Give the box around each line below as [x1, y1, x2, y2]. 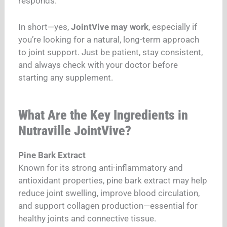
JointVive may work [71, 21, 149, 32]
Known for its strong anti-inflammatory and [18, 163, 183, 173]
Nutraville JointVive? [18, 123, 132, 139]
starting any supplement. [18, 72, 113, 83]
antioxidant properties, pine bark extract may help [18, 175, 208, 186]
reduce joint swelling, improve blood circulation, [18, 188, 200, 199]
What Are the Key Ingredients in [18, 107, 188, 123]
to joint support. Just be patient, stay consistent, [18, 47, 203, 57]
